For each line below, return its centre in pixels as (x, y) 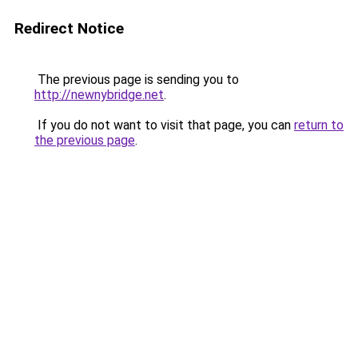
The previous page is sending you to (137, 80)
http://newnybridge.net (99, 95)
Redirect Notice (69, 28)
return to (319, 125)
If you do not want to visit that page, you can (164, 125)
